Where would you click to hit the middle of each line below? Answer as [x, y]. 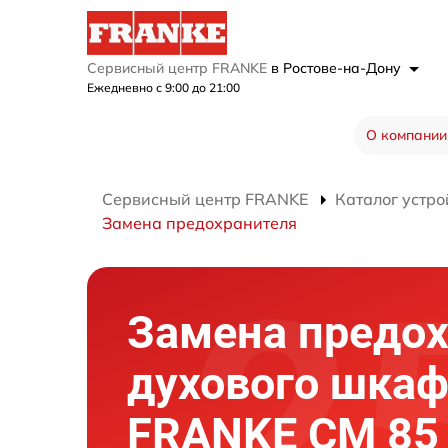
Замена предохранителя [199, 223]
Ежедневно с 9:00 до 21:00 [163, 88]
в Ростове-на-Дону [338, 68]
